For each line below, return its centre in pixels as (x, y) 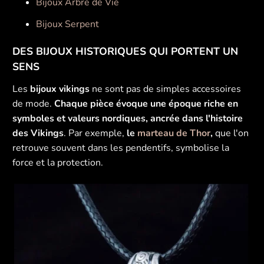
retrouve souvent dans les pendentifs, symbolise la (121, 148)
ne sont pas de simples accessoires (166, 89)
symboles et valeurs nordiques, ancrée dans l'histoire (128, 119)
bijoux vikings (60, 89)
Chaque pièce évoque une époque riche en (146, 104)
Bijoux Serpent (68, 24)
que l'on (231, 133)
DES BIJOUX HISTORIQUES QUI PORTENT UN (126, 51)
